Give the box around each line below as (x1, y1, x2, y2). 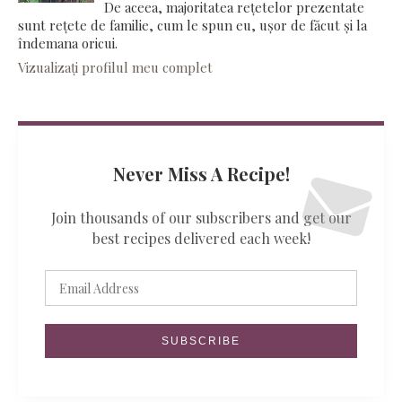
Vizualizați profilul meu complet (18, 58, 213, 77)
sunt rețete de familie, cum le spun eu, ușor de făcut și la (18, 15, 367, 34)
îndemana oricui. (18, 33, 118, 52)
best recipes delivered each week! (92, 229, 310, 249)
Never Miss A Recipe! (112, 162, 290, 187)
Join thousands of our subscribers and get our (50, 208, 352, 228)
